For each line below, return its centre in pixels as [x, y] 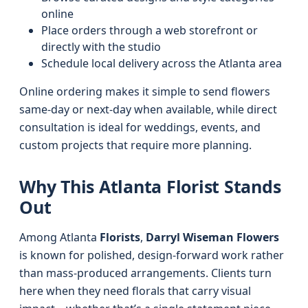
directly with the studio [101, 47]
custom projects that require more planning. [135, 145]
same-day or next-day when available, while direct [148, 109]
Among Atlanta [59, 237]
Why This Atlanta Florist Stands [150, 186]
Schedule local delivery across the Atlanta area [162, 63]
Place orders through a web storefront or [150, 30]
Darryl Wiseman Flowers [212, 237]
